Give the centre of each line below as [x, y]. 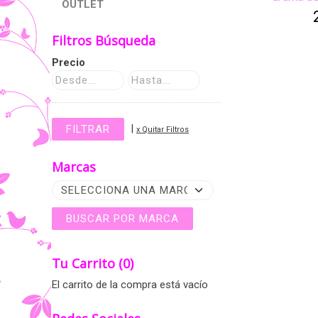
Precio [68, 62]
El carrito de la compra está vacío [130, 285]
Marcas [74, 167]
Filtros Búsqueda [104, 40]
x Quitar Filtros [163, 129]
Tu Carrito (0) [93, 263]
